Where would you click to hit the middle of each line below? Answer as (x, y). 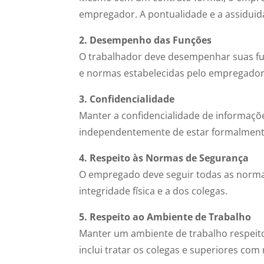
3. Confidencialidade (127, 99)
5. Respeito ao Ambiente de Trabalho (165, 217)
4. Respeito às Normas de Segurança (164, 158)
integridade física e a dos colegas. (154, 191)
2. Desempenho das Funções (146, 40)
